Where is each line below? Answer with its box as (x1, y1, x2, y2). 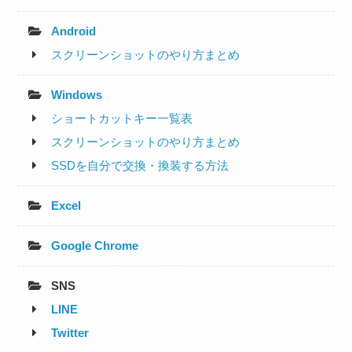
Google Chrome (51, 238, 139, 252)
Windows (51, 87, 103, 101)
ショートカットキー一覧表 (51, 111, 193, 125)
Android (51, 24, 97, 38)
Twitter (51, 325, 90, 339)
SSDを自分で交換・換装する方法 (51, 158, 229, 172)
